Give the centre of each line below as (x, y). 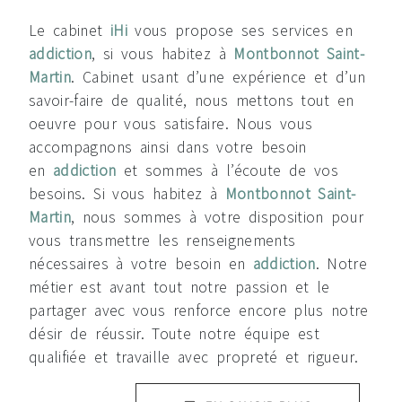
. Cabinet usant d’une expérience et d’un (218, 77)
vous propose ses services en (240, 30)
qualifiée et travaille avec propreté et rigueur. (193, 357)
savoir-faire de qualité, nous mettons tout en (192, 100)
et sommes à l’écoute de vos (227, 170)
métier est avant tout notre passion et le (179, 287)
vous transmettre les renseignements (162, 240)
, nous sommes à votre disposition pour (218, 217)
